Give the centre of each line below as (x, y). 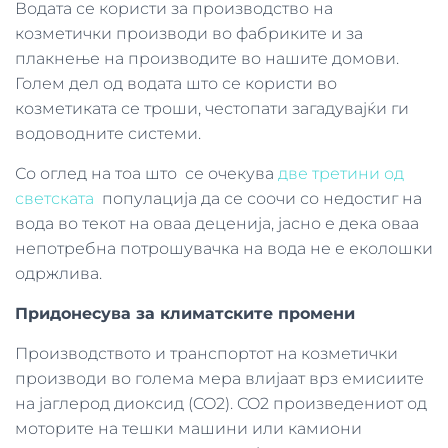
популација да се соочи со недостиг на (258, 198)
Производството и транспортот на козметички (206, 353)
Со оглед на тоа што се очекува (146, 173)
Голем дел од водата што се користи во (176, 83)
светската (54, 198)
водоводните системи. (108, 133)
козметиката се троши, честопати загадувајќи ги (212, 108)
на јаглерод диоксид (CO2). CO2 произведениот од (221, 403)
